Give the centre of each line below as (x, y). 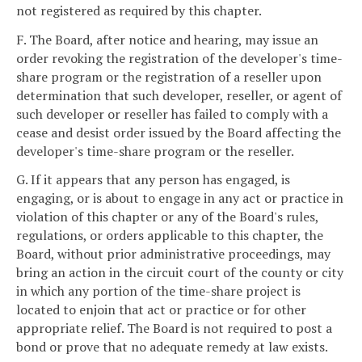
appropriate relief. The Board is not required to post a (174, 328)
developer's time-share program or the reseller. (155, 151)
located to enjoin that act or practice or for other (161, 310)
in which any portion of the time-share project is (158, 291)
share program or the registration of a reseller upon (169, 76)
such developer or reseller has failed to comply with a (172, 114)
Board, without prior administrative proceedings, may (173, 254)
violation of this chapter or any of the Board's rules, (167, 217)
